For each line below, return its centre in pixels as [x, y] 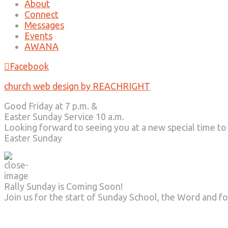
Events [38, 36]
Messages [44, 25]
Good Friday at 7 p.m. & [51, 106]
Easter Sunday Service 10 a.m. [64, 117]
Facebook [29, 66]
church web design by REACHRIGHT [77, 86]
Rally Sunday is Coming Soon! [63, 186]
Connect [41, 14]
